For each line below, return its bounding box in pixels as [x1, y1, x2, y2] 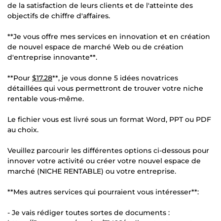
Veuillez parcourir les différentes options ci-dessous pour [7, 146, 209, 155]
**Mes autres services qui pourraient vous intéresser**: [7, 187, 199, 196]
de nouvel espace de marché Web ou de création [7, 42, 184, 51]
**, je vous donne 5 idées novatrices [52, 73, 178, 82]
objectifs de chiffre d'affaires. [7, 11, 110, 20]
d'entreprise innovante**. [7, 52, 97, 62]
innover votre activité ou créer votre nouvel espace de [7, 156, 201, 165]
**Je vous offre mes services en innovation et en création [7, 32, 210, 41]
